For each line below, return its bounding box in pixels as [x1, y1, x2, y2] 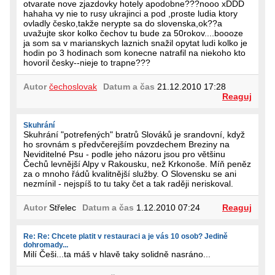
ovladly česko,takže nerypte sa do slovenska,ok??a [23, 18, 222, 28]
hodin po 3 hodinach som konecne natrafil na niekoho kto [23, 47, 246, 58]
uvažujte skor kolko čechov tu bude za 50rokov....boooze [23, 28, 243, 38]
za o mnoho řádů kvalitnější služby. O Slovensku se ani [23, 168, 236, 179]
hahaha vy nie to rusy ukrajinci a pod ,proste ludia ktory [23, 8, 238, 18]
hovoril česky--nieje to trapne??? [23, 57, 150, 68]
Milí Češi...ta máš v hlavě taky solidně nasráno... [23, 249, 211, 259]
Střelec [47, 202, 76, 212]
